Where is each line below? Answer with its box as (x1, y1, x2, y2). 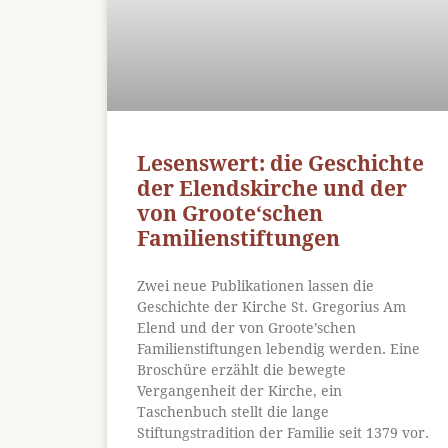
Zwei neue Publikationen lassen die (137, 277, 374, 294)
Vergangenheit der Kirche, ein (137, 382, 342, 399)
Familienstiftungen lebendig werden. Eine (137, 340, 420, 357)
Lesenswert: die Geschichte (137, 150, 424, 176)
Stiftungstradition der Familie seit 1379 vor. (137, 424, 429, 441)
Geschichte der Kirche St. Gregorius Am (137, 298, 406, 315)
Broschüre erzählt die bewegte (137, 361, 346, 378)
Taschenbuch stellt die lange (137, 403, 329, 420)
